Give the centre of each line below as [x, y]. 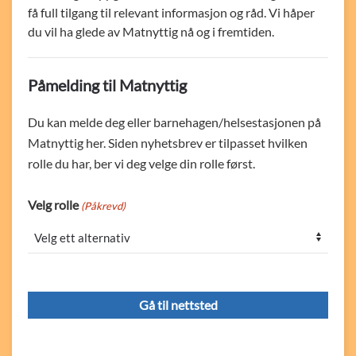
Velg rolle [53, 205]
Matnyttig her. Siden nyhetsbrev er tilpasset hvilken [168, 143]
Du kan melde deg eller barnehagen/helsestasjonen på [174, 122]
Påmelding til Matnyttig [107, 85]
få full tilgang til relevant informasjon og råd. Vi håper [171, 12]
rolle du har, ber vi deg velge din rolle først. [141, 163]
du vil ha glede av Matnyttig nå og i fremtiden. [151, 31]
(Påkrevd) [104, 206]
